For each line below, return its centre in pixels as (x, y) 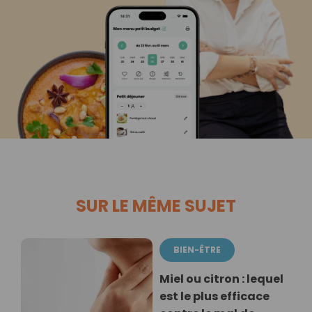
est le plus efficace (214, 296)
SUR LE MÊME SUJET (156, 205)
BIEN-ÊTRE (197, 249)
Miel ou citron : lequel (221, 279)
